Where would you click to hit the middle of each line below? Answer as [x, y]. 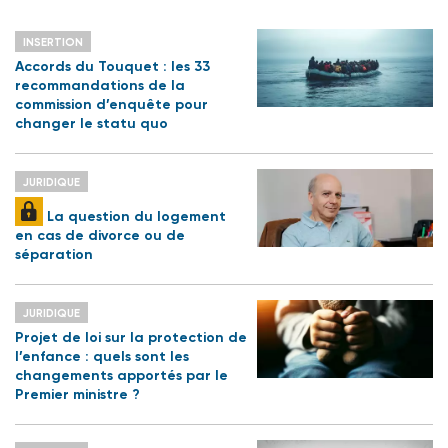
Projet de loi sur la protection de [131, 338]
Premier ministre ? [77, 395]
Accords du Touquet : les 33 [112, 67]
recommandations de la [100, 86]
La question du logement [134, 217]
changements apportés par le [121, 376]
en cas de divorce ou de [100, 236]
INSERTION [53, 43]
